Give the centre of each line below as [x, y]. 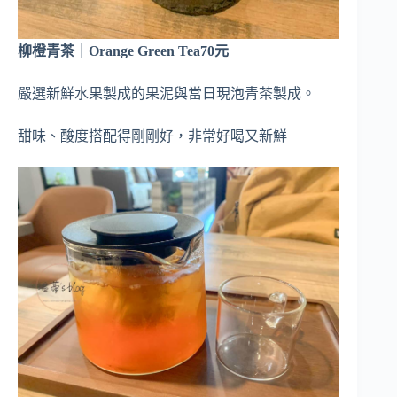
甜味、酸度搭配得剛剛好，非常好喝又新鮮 [152, 136]
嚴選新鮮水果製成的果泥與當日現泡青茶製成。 [167, 93]
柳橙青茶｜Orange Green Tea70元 [123, 51]
